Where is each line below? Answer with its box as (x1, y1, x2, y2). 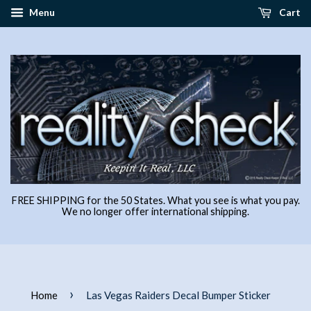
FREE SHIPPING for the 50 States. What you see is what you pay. (11, 194, 300, 206)
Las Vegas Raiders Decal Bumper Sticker (86, 288, 271, 301)
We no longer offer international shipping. (62, 205, 249, 217)
